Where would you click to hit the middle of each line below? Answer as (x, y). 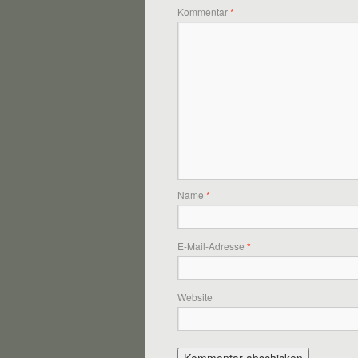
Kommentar (204, 12)
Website (195, 297)
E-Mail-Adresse (212, 246)
